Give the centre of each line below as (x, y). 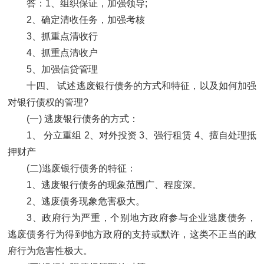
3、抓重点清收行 (62, 37)
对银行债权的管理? (48, 103)
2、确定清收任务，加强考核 (86, 20)
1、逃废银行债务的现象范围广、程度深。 (114, 185)
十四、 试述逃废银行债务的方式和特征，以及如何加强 (141, 86)
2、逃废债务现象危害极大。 (86, 202)
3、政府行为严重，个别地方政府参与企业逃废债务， (141, 218)
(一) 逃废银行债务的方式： (82, 119)
